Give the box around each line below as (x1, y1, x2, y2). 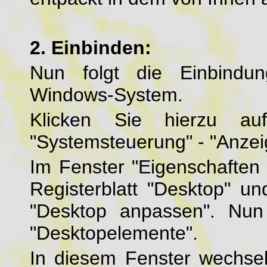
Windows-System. (30, 84, 183, 105)
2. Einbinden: (30, 37, 151, 58)
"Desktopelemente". (30, 222, 198, 244)
